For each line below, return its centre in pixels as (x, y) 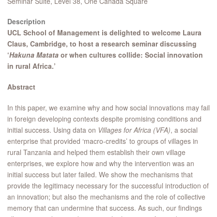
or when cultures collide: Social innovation (131, 55)
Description (26, 21)
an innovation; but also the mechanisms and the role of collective (106, 197)
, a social (184, 130)
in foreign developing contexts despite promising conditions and (104, 119)
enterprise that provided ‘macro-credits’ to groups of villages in (103, 141)
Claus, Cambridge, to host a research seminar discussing (102, 44)
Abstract (21, 87)
